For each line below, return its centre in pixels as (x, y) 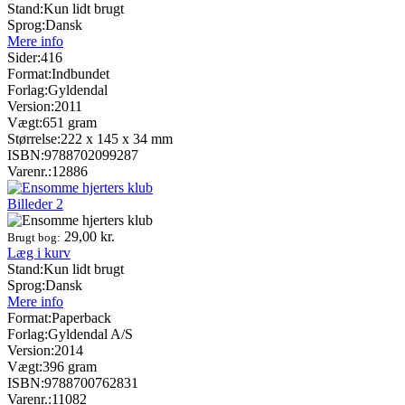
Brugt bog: (34, 237)
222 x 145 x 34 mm (117, 138)
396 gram (70, 366)
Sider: (24, 57)
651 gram (70, 122)
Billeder (30, 203)
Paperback (81, 317)
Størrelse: (34, 138)
